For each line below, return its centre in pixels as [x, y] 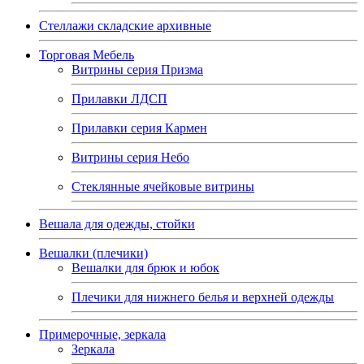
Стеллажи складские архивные [125, 25]
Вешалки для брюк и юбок [145, 267]
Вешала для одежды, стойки [117, 223]
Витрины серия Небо [130, 157]
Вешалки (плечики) [93, 253]
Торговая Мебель [87, 54]
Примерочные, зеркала [102, 334]
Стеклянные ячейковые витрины [163, 186]
